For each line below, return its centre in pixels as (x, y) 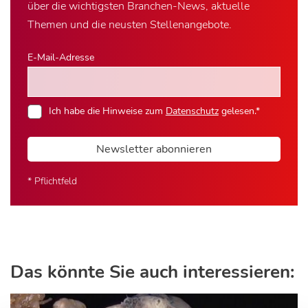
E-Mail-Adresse (61, 57)
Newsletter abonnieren (154, 149)
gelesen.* (239, 111)
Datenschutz (192, 111)
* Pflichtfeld (52, 180)
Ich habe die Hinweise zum (107, 111)
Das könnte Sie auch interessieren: (152, 272)
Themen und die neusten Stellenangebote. (130, 25)
